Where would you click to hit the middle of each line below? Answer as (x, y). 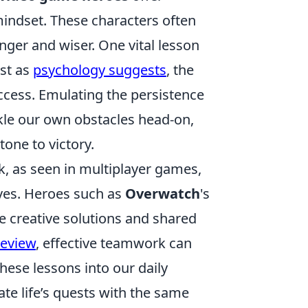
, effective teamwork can (114, 243)
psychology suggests (100, 70)
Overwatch (163, 194)
